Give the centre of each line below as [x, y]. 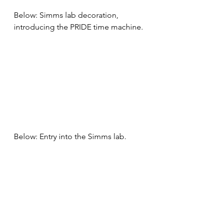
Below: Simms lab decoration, [67, 15]
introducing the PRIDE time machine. [78, 27]
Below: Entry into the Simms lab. [70, 136]
